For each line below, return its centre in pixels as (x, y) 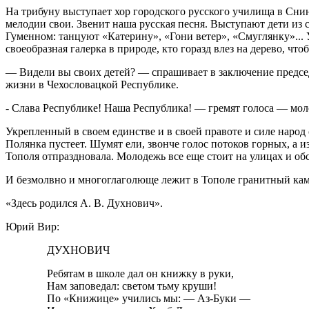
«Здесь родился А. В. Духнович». (84, 203)
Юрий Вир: (32, 226)
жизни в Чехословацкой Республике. (92, 84)
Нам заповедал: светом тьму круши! (132, 286)
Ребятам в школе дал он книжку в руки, (140, 273)
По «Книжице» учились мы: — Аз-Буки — (149, 298)
